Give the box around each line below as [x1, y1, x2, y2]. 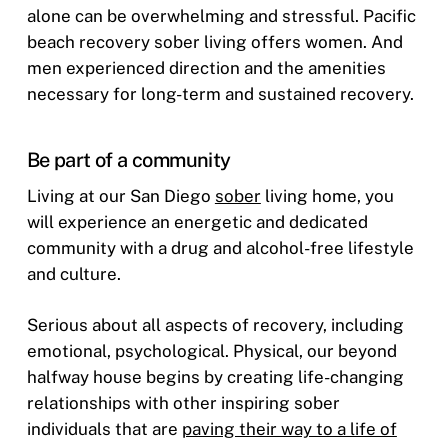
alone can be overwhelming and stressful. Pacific [26, 5, 416, 26]
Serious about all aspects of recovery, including [26, 315, 404, 336]
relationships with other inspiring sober [26, 393, 340, 414]
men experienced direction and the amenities [26, 57, 386, 78]
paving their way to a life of [181, 419, 397, 440]
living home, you [260, 185, 394, 206]
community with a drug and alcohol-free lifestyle [26, 237, 414, 258]
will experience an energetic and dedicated [26, 211, 368, 232]
